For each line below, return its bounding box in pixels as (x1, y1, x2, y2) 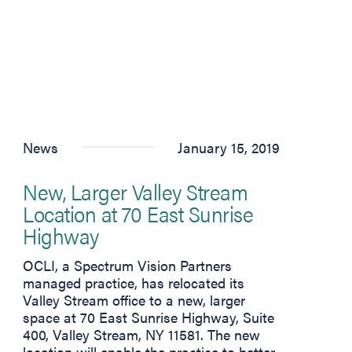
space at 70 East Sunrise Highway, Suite (23, 306, 275, 327)
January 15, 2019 (177, 137, 280, 157)
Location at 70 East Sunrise (23, 196, 254, 229)
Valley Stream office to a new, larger (23, 289, 246, 310)
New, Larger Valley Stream (23, 174, 248, 207)
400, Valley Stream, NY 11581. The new (23, 324, 261, 344)
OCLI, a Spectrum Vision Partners (23, 255, 233, 275)
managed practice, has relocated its (23, 272, 245, 292)
